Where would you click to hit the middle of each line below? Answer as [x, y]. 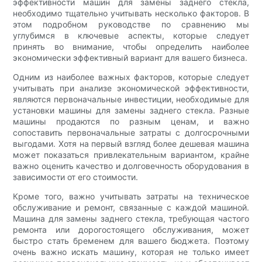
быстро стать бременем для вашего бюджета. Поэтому [131, 240]
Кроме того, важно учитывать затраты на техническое [131, 196]
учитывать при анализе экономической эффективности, [131, 88]
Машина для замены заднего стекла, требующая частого [131, 218]
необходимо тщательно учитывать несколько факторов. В [131, 13]
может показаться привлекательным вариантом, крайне [131, 154]
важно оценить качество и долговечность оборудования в [131, 166]
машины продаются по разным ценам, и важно [131, 121]
